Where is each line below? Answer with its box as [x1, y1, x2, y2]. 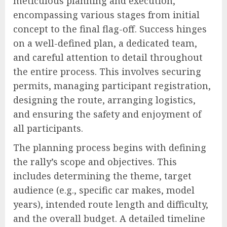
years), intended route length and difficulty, [13, 198, 208, 211]
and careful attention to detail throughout [13, 51, 203, 64]
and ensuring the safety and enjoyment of [13, 108, 201, 121]
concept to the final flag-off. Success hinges [13, 23, 207, 35]
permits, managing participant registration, [13, 80, 211, 92]
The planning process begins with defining [13, 141, 206, 154]
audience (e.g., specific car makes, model [13, 184, 195, 197]
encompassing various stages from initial [13, 9, 200, 21]
